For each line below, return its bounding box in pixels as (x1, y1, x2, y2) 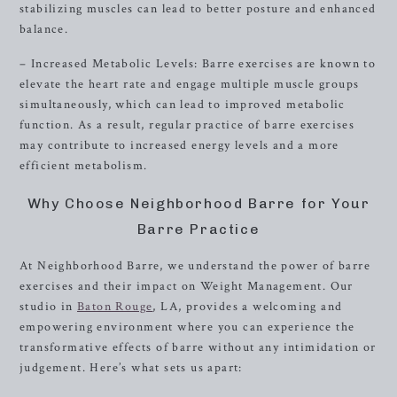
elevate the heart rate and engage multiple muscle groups (19, 76, 360, 92)
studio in (19, 299, 78, 315)
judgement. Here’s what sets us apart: (19, 360, 243, 376)
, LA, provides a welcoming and (152, 299, 343, 315)
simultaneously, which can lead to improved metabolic (19, 97, 346, 113)
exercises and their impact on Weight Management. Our (19, 278, 354, 294)
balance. (19, 21, 69, 37)
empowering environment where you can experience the (19, 319, 355, 335)
